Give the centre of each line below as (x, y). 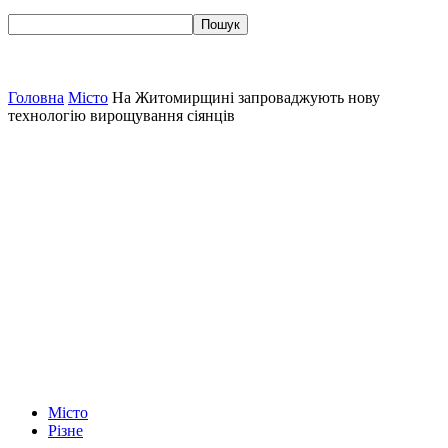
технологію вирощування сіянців (121, 115)
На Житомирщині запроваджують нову (246, 97)
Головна (36, 97)
